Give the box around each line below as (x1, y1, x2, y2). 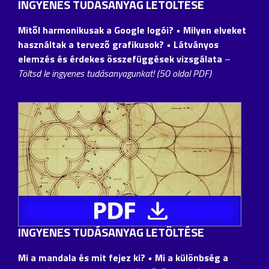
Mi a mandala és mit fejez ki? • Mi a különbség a (18, 250, 228, 265)
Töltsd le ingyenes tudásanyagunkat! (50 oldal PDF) (18, 65, 211, 80)
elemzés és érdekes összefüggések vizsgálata (18, 51, 222, 66)
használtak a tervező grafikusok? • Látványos (18, 37, 219, 52)
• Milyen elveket (176, 22, 246, 37)
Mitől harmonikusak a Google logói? (18, 22, 176, 37)
